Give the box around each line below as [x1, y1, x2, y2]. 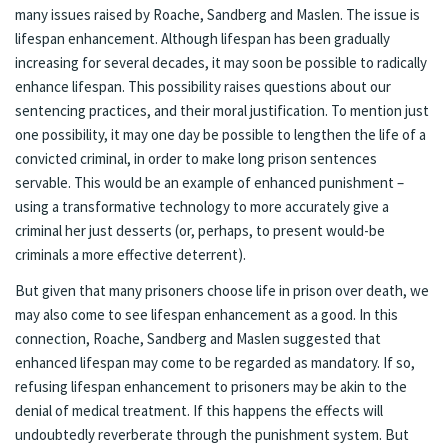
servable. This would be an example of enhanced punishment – [15, 173, 404, 193]
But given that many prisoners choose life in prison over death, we [15, 280, 429, 300]
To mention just [331, 101, 429, 121]
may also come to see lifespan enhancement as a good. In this [15, 304, 398, 324]
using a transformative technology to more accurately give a [15, 197, 389, 217]
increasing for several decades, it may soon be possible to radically [15, 53, 427, 73]
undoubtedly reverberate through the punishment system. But [15, 424, 409, 444]
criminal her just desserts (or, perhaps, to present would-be [15, 221, 385, 241]
